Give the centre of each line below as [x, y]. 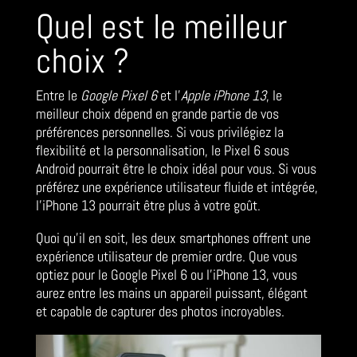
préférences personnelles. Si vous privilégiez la [159, 132]
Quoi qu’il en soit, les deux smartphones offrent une [173, 238]
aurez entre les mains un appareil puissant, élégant [171, 293]
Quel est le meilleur [161, 27]
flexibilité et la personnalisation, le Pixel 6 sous [162, 151]
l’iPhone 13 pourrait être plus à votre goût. [148, 206]
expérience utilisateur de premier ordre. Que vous [166, 257]
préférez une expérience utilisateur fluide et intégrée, [177, 187]
